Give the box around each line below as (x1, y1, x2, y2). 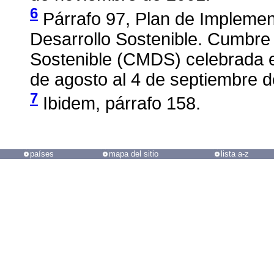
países (29, 149, 54, 158)
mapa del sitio (108, 149, 158, 158)
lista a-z (221, 149, 249, 158)
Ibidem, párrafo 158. (38, 94, 201, 114)
